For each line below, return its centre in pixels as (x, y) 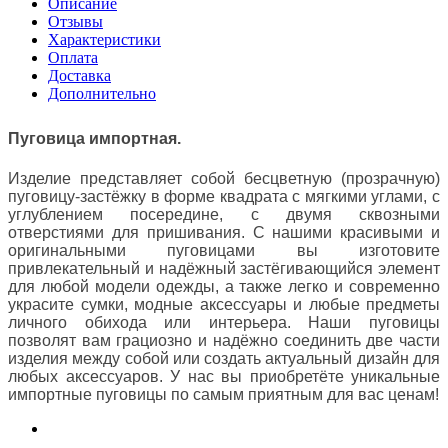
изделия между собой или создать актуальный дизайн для (224, 358)
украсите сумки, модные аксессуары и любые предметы (224, 304)
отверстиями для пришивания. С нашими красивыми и (224, 232)
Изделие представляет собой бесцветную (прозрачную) (224, 178)
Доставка (79, 75)
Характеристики (104, 39)
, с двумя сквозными (329, 214)
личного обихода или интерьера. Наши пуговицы (224, 322)
